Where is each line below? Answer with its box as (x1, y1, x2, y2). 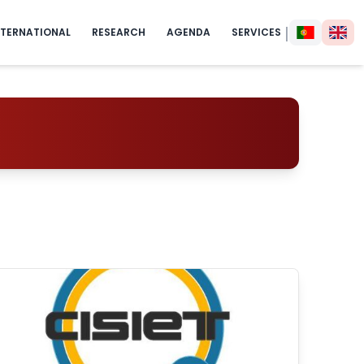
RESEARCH (92, 25, 145, 40)
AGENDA (167, 25, 210, 40)
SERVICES (232, 25, 281, 40)
